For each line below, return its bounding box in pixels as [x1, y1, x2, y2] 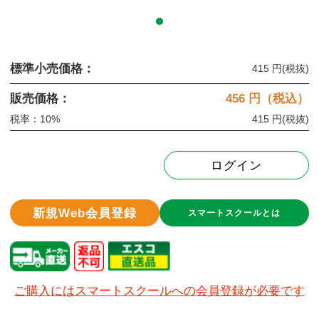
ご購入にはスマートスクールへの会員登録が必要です [14, 284, 305, 298]
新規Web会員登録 [33, 206, 137, 220]
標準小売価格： [10, 61, 95, 75]
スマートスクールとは [188, 208, 281, 219]
